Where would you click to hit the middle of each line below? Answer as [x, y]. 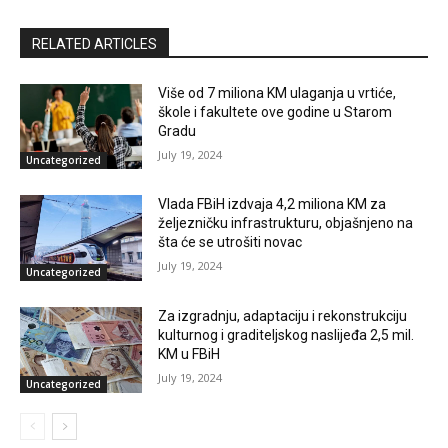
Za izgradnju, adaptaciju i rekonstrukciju [283, 316]
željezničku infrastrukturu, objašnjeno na [286, 223]
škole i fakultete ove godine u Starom [275, 111]
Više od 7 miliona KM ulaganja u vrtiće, [277, 92]
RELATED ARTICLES [94, 43]
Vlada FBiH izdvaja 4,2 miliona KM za [272, 204]
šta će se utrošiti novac [230, 242]
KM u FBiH [189, 354]
